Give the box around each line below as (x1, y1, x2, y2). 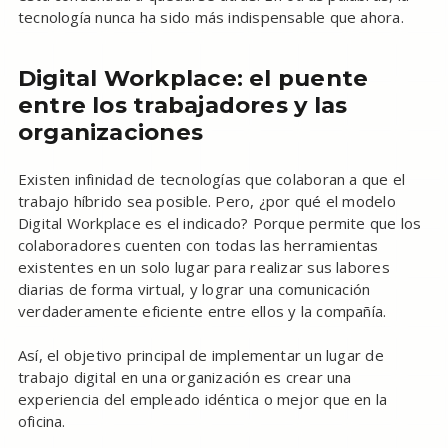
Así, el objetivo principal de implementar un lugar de (17, 345, 384, 366)
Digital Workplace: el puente (17, 64, 369, 93)
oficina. (17, 411, 66, 432)
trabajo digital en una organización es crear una (17, 367, 352, 388)
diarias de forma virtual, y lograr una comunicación (17, 279, 371, 300)
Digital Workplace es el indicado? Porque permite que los (17, 213, 422, 234)
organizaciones (17, 118, 204, 147)
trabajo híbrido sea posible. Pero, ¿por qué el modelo (17, 191, 396, 212)
